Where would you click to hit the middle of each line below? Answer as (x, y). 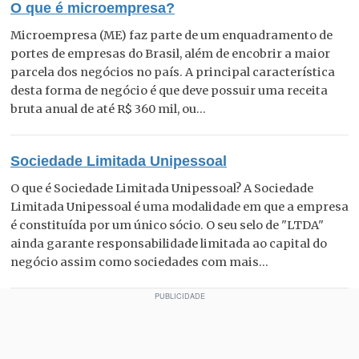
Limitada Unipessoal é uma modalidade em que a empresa (179, 206)
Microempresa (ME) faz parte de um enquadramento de (171, 35)
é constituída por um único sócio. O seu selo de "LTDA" (167, 225)
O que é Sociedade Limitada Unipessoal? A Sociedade (162, 188)
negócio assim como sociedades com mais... (139, 262)
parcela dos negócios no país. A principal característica (173, 72)
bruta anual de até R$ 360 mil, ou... (108, 109)
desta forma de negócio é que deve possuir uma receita (169, 90)
